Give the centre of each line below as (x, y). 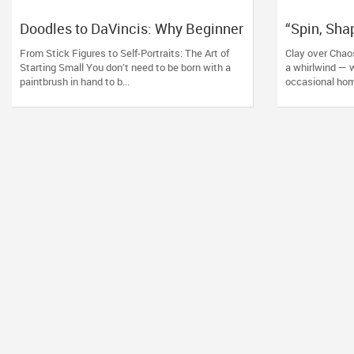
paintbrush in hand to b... (75, 81)
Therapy (46, 60)
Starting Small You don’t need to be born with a (125, 67)
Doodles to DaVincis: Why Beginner (132, 28)
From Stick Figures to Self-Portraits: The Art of (124, 53)
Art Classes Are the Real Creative (124, 44)
